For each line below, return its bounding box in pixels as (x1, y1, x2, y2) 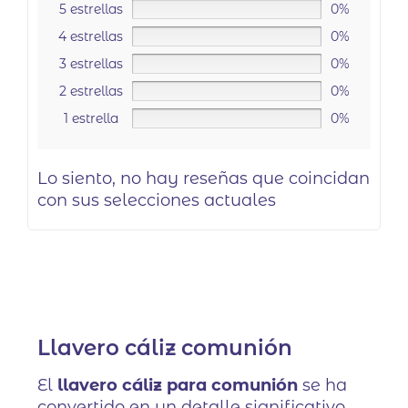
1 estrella (63, 110, 118, 127)
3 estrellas (58, 56, 123, 73)
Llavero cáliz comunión (37, 335, 293, 362)
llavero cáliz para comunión (57, 375, 299, 396)
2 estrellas (58, 83, 123, 100)
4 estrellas (58, 28, 124, 46)
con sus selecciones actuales (37, 190, 276, 211)
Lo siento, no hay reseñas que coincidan (37, 168, 370, 189)
